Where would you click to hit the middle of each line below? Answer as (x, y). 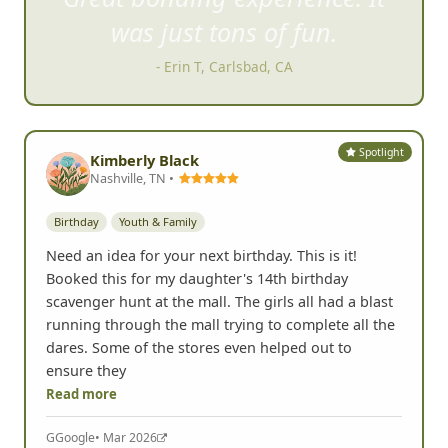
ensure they (86, 370)
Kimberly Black (144, 160)
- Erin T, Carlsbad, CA (224, 67)
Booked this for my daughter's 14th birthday (197, 278)
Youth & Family (158, 222)
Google (75, 437)
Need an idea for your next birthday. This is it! (201, 255)
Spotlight (380, 151)
